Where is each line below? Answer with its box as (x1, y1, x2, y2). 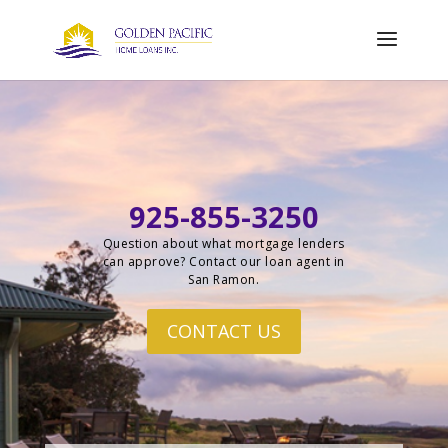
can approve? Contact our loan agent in (102, 253, 345, 270)
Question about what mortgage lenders (102, 235, 345, 252)
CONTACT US (166, 319, 281, 344)
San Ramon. (188, 271, 260, 288)
